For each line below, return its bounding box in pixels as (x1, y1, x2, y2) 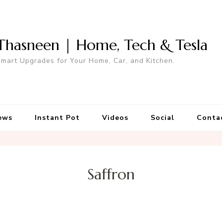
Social (150, 113, 174, 122)
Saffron (87, 165, 135, 184)
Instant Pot (34, 113, 80, 122)
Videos (102, 113, 128, 122)
